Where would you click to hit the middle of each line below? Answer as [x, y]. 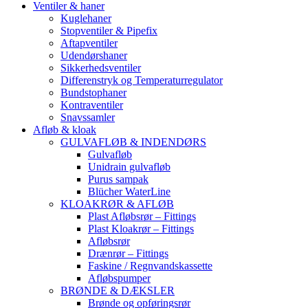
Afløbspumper [119, 278]
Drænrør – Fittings [128, 253]
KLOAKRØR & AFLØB [117, 204]
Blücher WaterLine [129, 191]
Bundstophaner [93, 92]
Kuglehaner [86, 18]
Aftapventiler [89, 43]
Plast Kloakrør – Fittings [141, 229]
